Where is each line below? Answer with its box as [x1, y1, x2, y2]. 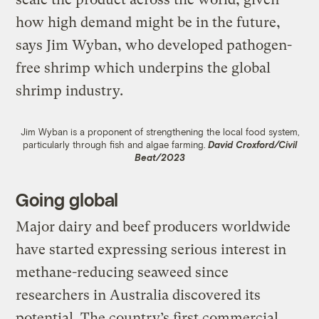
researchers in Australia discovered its [16, 286, 261, 303]
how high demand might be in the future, [16, 14, 281, 31]
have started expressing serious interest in [16, 241, 287, 258]
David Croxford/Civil [207, 138, 297, 150]
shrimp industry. [16, 82, 124, 99]
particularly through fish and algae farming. [22, 138, 208, 150]
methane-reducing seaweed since [16, 263, 229, 281]
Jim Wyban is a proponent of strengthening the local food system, [20, 125, 299, 137]
